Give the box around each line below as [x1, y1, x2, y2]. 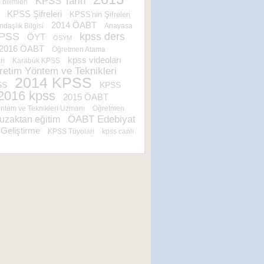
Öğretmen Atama [52, 45, 105, 53]
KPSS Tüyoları [48, 127, 94, 136]
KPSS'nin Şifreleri [70, 10, 130, 19]
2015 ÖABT [63, 92, 108, 102]
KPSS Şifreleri [7, 9, 62, 19]
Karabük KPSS [12, 57, 60, 64]
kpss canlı [102, 127, 134, 136]
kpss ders [80, 30, 125, 42]
